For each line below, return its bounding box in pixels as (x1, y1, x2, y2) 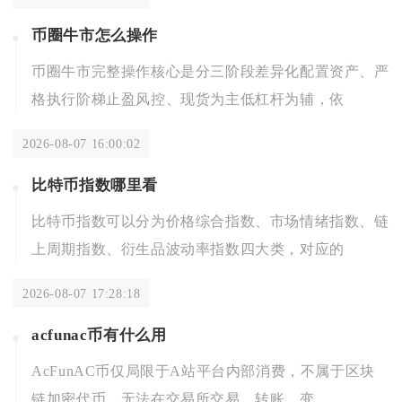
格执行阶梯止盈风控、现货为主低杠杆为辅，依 (31, 91, 345, 107)
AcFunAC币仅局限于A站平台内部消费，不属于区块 (31, 363, 375, 379)
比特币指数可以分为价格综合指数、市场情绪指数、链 (31, 213, 389, 229)
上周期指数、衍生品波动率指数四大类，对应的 (31, 240, 345, 257)
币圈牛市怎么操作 (31, 26, 159, 44)
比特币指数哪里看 (31, 176, 159, 194)
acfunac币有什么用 (31, 326, 167, 344)
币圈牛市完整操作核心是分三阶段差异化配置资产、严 (31, 63, 389, 79)
